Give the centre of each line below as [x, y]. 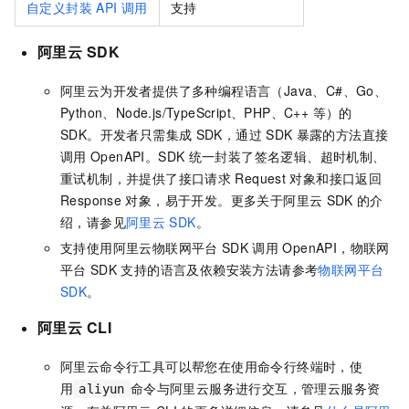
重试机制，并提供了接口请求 [146, 178]
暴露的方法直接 [342, 135]
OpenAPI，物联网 [336, 248]
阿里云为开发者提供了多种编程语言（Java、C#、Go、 [224, 91]
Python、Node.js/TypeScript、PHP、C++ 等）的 [206, 113]
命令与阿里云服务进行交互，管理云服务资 [255, 388]
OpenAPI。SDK [138, 157]
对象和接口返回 [336, 178]
